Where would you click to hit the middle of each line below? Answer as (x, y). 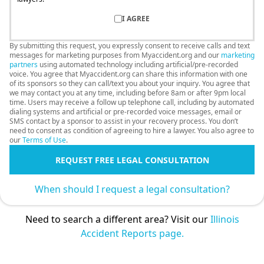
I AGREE (136, 19)
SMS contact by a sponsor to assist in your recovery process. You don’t (124, 121)
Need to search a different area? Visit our (118, 220)
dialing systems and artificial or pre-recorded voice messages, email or (126, 112)
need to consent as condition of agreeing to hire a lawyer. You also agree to (132, 131)
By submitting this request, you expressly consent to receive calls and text (130, 46)
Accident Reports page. (132, 234)
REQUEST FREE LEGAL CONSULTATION (132, 160)
